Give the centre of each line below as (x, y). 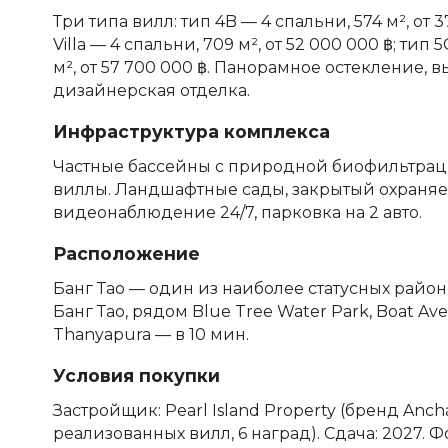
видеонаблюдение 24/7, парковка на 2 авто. (237, 212)
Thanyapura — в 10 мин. (150, 334)
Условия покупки (136, 375)
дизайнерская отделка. (151, 90)
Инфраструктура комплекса (191, 131)
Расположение (126, 253)
